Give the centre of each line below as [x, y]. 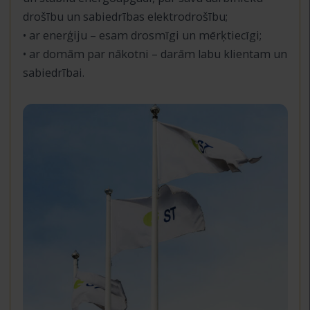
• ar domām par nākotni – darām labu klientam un [155, 54]
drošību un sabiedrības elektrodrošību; [125, 16]
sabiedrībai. [53, 72]
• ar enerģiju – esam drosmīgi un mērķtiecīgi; [142, 35]
